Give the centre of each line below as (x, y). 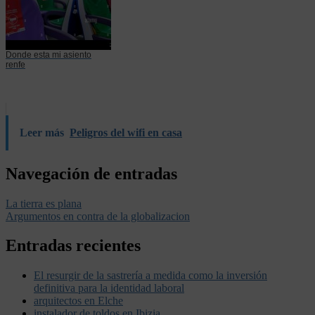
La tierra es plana (44, 203)
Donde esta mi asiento (49, 54)
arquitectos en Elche (78, 301)
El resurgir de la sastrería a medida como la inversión (150, 276)
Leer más (42, 132)
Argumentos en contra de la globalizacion (98, 216)
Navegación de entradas (91, 173)
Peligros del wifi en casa (126, 132)
